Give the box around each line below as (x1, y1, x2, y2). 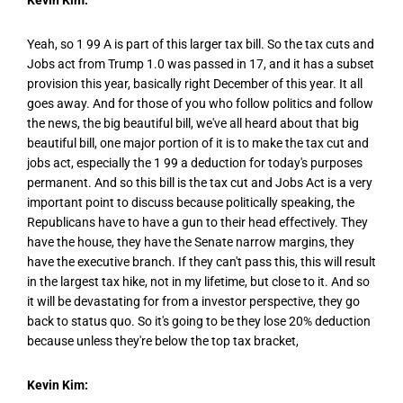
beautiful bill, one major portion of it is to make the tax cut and (27, 135, 369, 150)
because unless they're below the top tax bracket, (27, 333, 299, 348)
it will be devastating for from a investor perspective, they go (27, 293, 360, 309)
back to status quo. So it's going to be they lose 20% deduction (27, 313, 371, 328)
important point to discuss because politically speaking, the (27, 194, 354, 210)
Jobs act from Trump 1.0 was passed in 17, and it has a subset (27, 56, 374, 71)
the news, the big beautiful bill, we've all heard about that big (27, 115, 359, 130)
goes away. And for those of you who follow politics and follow (27, 95, 373, 111)
